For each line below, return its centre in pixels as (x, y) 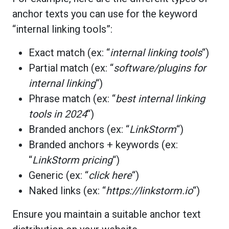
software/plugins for (160, 68)
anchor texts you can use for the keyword (105, 14)
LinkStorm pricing (72, 160)
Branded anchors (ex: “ (79, 129)
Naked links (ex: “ (67, 190)
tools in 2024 (58, 114)
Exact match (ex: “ (69, 52)
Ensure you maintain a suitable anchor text (107, 214)
